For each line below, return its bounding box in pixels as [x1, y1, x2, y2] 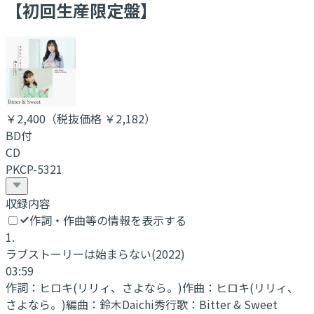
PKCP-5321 [6, 160, 62, 177]
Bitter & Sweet [199, 295, 278, 313]
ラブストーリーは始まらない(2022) [6, 245, 185, 262]
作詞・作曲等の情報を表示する [29, 211, 186, 228]
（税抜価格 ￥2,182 [46, 109, 144, 127]
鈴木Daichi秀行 [100, 295, 177, 313]
